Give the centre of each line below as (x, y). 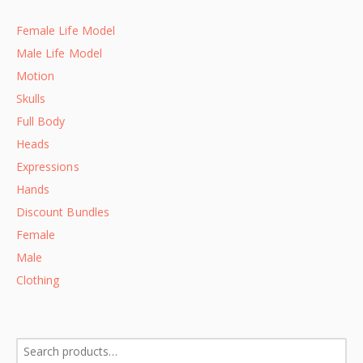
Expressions (48, 167)
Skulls (31, 99)
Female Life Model (66, 31)
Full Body (41, 122)
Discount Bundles (63, 212)
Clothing (38, 280)
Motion (36, 76)
